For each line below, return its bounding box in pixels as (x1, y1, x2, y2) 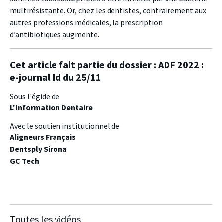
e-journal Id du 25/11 (10, 70, 101, 83)
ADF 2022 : (158, 58, 204, 71)
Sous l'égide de (10, 91, 59, 101)
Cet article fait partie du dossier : (10, 58, 158, 71)
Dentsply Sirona (10, 143, 67, 154)
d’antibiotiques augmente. (10, 29, 99, 39)
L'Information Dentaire (10, 102, 93, 112)
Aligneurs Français (10, 131, 76, 142)
